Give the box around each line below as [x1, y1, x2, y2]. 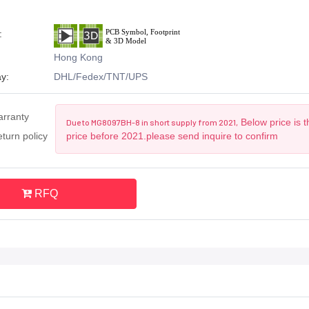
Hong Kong [53, 51, 103, 63]
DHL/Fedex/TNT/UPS [53, 70, 148, 82]
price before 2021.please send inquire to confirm [66, 130, 278, 141]
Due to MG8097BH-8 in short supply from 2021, [66, 117, 238, 127]
